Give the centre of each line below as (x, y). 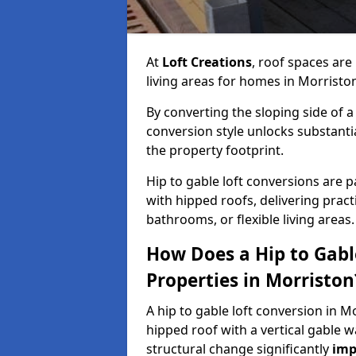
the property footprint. (215, 150)
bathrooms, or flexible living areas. (250, 219)
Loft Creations (207, 62)
